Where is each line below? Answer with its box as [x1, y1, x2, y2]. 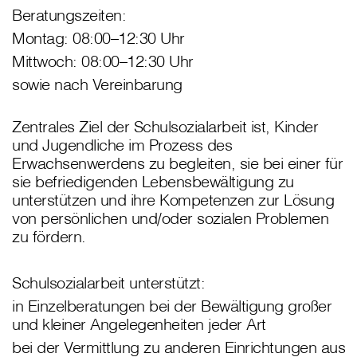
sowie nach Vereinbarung [12, 74, 186, 95]
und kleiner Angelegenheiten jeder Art [12, 314, 270, 335]
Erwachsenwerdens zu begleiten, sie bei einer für [12, 153, 343, 174]
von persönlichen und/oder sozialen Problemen [12, 208, 328, 229]
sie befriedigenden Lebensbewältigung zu [12, 171, 294, 192]
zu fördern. [12, 226, 90, 247]
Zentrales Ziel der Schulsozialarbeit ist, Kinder [12, 116, 318, 137]
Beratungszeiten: [12, 5, 131, 25]
